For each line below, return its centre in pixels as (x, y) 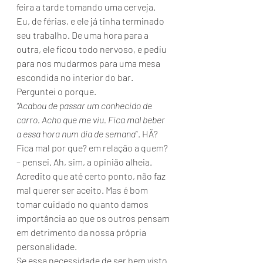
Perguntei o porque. (57, 91)
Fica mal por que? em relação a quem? (93, 148)
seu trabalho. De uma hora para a (83, 35)
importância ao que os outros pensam (94, 218)
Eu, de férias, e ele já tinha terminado (91, 21)
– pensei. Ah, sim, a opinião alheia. (84, 162)
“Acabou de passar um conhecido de (85, 105)
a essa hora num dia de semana (76, 134)
